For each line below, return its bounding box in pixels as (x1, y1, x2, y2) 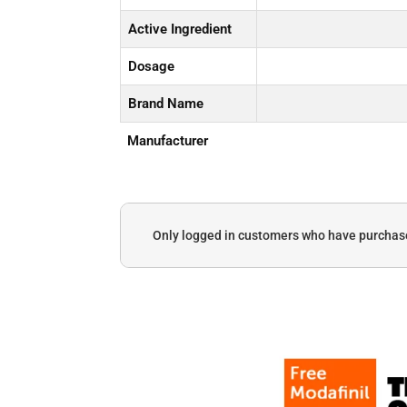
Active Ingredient (127, 21, 232, 38)
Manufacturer (126, 133, 208, 150)
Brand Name (127, 95, 203, 113)
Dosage (127, 58, 174, 75)
